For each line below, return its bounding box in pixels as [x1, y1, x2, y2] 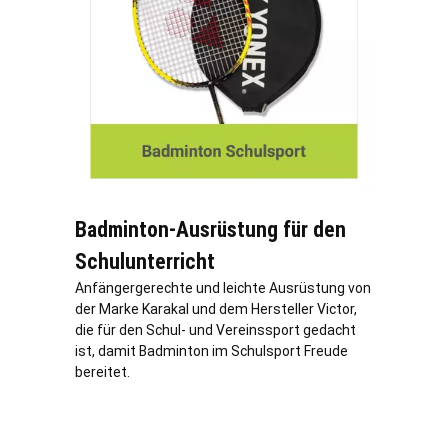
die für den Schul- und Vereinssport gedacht [75, 322, 356, 339]
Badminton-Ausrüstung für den [75, 217, 346, 243]
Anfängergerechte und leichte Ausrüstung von [75, 280, 371, 297]
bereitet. [75, 364, 130, 381]
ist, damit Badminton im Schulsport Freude [75, 343, 348, 360]
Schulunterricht [75, 249, 215, 275]
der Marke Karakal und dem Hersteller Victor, [75, 301, 357, 318]
